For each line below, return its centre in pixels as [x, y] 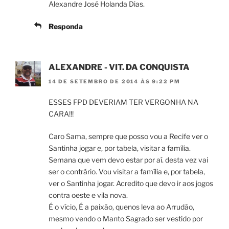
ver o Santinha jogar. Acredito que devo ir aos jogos [131, 183]
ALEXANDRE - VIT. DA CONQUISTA [119, 67]
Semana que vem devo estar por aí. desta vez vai [128, 159]
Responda [66, 26]
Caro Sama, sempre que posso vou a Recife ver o [128, 136]
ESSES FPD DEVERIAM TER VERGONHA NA [123, 102]
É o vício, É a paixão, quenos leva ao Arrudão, [121, 207]
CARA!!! [61, 113]
